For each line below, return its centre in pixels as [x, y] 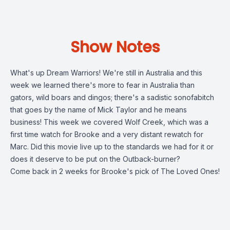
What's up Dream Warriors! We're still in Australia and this [106, 73]
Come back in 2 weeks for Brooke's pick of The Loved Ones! [115, 171]
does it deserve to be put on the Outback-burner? [95, 159]
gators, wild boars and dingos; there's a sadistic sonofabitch [112, 97]
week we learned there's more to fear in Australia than [102, 85]
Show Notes [115, 47]
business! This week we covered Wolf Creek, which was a [109, 122]
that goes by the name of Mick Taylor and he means [99, 110]
